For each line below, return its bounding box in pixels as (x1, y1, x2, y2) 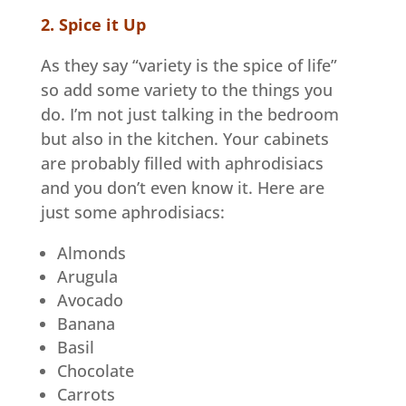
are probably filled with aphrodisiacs (40, 151, 324, 174)
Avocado (56, 288, 123, 311)
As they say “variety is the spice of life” (40, 53, 337, 76)
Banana (56, 312, 115, 334)
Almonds (56, 241, 126, 264)
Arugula (56, 265, 118, 287)
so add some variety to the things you (40, 78, 333, 101)
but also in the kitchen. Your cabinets (40, 127, 329, 150)
